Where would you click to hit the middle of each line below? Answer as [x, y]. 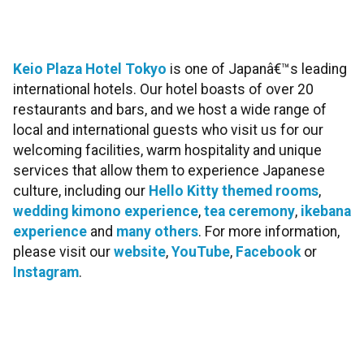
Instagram [46, 272]
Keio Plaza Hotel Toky [85, 69]
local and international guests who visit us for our [168, 130]
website [140, 251]
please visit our [63, 251]
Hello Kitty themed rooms [234, 191]
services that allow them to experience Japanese [169, 170]
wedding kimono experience [106, 211]
